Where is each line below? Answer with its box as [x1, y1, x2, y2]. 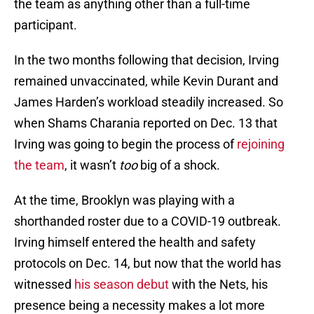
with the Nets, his [169, 277, 268, 292]
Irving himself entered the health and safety [14, 235, 256, 250]
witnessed [14, 277, 74, 292]
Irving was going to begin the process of [14, 137, 237, 152]
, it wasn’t [64, 158, 119, 173]
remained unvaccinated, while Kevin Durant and [14, 74, 278, 89]
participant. [14, 18, 77, 33]
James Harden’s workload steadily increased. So [14, 95, 283, 110]
